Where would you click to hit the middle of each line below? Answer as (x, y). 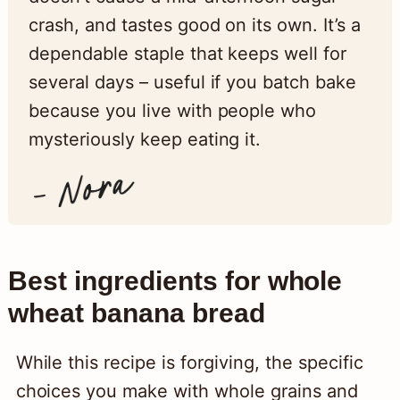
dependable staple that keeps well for (187, 53)
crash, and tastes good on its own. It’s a (195, 25)
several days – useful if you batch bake (192, 82)
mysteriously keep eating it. (145, 139)
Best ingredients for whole (175, 280)
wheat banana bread (136, 312)
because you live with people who (172, 110)
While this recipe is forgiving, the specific (189, 362)
